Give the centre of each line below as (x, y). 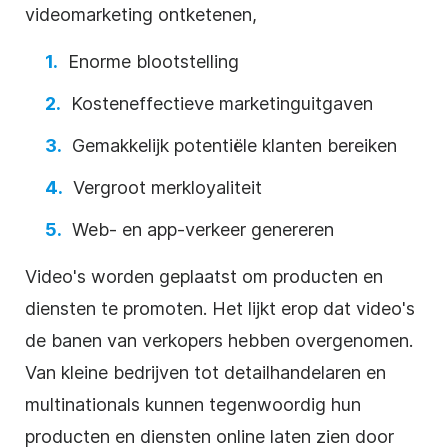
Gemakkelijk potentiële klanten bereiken (234, 145)
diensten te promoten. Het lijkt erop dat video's (220, 308)
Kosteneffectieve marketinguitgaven (222, 103)
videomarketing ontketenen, (141, 14)
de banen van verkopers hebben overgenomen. (219, 340)
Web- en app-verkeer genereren (203, 229)
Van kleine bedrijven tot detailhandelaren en (205, 372)
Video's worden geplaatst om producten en (204, 276)
